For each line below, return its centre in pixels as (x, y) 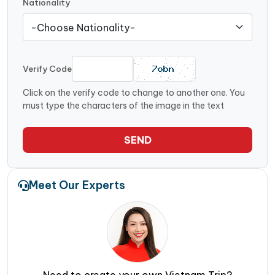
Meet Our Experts (77, 185)
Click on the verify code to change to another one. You (134, 93)
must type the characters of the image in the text (123, 106)
